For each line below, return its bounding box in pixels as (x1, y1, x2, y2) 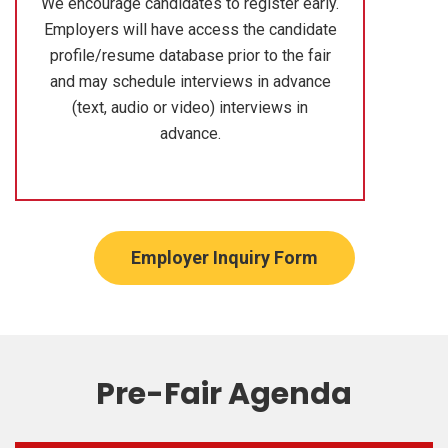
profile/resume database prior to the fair (49, 45, 331, 65)
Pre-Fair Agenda (96, 372, 352, 415)
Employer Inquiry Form (130, 246, 318, 268)
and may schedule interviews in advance (49, 71, 331, 91)
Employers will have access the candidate (43, 19, 337, 39)
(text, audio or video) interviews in (72, 97, 308, 117)
